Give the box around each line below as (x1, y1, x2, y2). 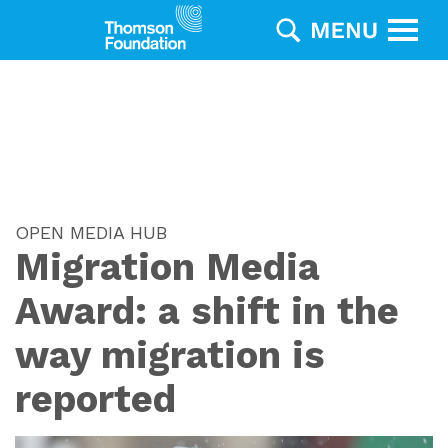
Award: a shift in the (15, 289, 399, 333)
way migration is (15, 333, 325, 377)
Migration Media (15, 245, 320, 289)
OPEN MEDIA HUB (15, 222, 167, 243)
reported (15, 377, 176, 421)
